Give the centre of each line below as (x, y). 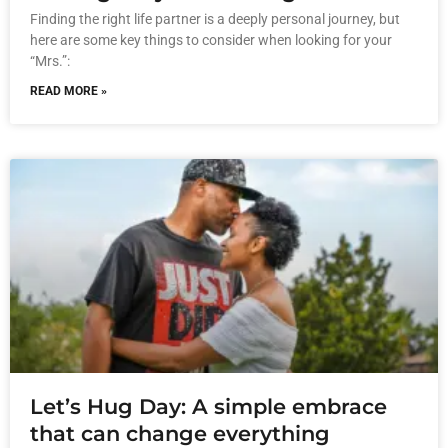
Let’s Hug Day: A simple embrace (208, 406)
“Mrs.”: (50, 60)
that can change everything (180, 433)
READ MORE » (68, 90)
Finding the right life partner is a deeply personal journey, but (215, 18)
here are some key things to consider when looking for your (211, 39)
